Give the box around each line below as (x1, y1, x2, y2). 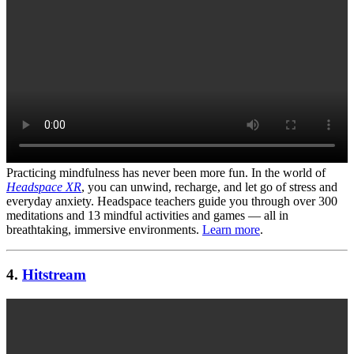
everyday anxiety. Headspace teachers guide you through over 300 (6, 194, 337, 209)
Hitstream (22, 265, 86, 283)
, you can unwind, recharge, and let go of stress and (81, 180, 337, 194)
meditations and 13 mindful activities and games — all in (6, 209, 288, 223)
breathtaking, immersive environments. (6, 223, 202, 237)
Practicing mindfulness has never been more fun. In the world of (6, 166, 326, 180)
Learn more (202, 223, 260, 237)
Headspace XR (6, 180, 81, 194)
